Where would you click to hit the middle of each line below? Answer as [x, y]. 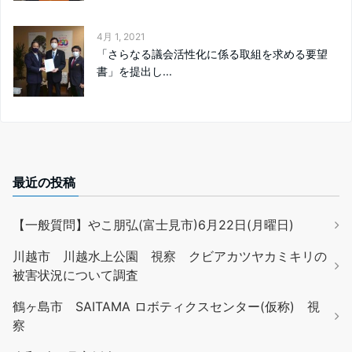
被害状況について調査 [75, 275]
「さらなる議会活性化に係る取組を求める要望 [212, 53]
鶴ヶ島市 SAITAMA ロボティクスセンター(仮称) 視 [166, 306]
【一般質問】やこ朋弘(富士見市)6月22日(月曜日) [153, 224]
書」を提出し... [134, 71]
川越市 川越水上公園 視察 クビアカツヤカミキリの [170, 256]
